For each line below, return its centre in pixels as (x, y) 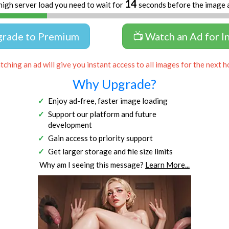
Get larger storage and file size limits (110, 151)
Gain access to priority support (100, 138)
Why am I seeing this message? (92, 164)
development (70, 124)
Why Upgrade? (114, 84)
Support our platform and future (102, 114)
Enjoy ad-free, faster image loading (108, 100)
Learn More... (167, 164)
